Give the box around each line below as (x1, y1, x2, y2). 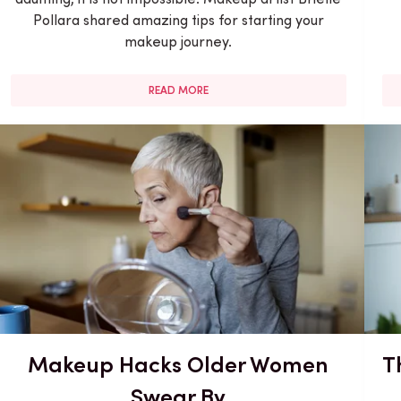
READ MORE (148, 83, 209, 97)
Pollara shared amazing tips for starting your (32, 11, 324, 29)
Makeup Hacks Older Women (28, 350, 329, 378)
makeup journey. (124, 32, 233, 50)
